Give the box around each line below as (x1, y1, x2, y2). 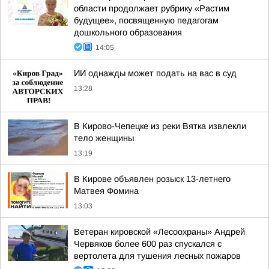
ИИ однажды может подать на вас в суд (74, 68, 237, 78)
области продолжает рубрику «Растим (74, 4, 229, 13)
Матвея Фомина (74, 186, 139, 196)
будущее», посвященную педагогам (74, 16, 219, 25)
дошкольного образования (74, 28, 182, 37)
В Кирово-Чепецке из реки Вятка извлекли (74, 121, 246, 131)
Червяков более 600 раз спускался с (74, 239, 222, 249)
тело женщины (74, 133, 134, 143)
